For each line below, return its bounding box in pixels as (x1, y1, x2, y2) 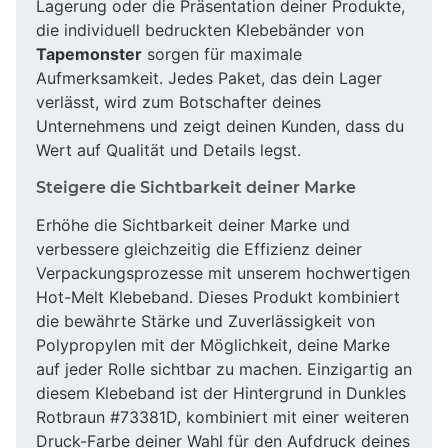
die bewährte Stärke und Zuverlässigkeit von (36, 310, 375, 331)
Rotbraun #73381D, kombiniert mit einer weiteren (36, 406, 409, 427)
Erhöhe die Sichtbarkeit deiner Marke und (36, 214, 350, 235)
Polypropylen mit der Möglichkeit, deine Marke (36, 334, 390, 355)
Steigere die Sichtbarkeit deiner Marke (36, 177, 356, 197)
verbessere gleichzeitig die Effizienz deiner (36, 238, 362, 259)
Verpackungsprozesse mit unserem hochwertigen (36, 262, 410, 283)
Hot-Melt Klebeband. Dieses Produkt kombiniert (36, 286, 400, 307)
